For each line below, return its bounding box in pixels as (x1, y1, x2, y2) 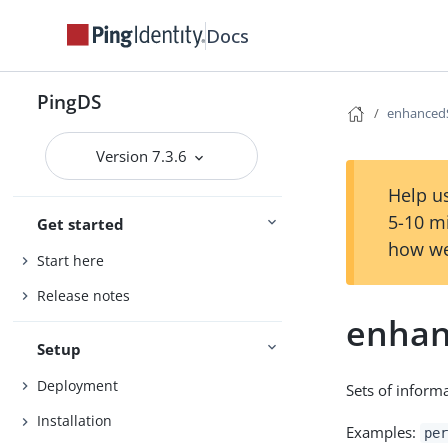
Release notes (37, 286, 131, 306)
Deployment (37, 375, 119, 395)
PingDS (37, 89, 102, 114)
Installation (37, 411, 113, 431)
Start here (37, 250, 105, 270)
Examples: (346, 422, 421, 442)
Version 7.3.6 (96, 146, 192, 166)
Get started (37, 214, 125, 234)
